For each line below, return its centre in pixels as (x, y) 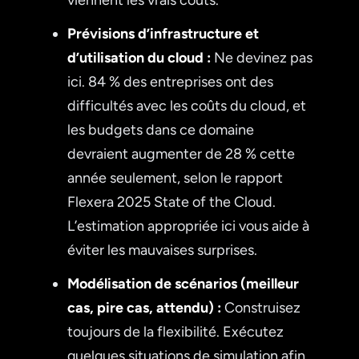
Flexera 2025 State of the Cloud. (171, 202)
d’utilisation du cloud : (139, 57)
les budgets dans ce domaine (161, 129)
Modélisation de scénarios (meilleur (183, 283)
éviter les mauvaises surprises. (162, 250)
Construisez (261, 307)
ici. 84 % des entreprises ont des (170, 81)
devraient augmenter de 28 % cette (181, 153)
